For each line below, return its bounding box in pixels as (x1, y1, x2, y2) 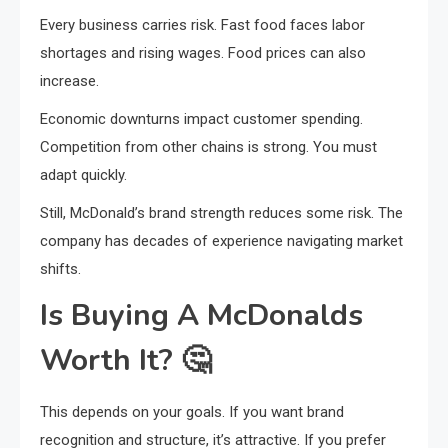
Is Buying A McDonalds (40, 294, 363, 336)
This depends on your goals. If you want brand (40, 402, 344, 421)
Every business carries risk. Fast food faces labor (40, 15, 365, 34)
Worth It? (40, 339, 181, 381)
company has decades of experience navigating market (40, 231, 403, 250)
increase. (40, 71, 99, 90)
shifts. (40, 259, 81, 278)
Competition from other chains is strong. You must (40, 137, 377, 156)
